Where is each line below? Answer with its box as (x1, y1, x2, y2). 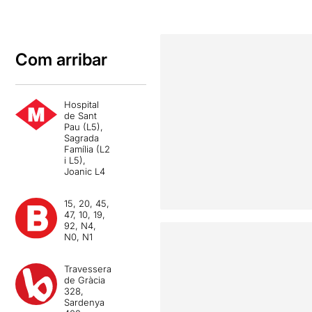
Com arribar (15, 49, 108, 70)
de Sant (64, 110, 97, 121)
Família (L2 (64, 143, 111, 155)
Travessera (64, 263, 112, 274)
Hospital (64, 99, 100, 110)
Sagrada (64, 132, 100, 143)
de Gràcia (64, 274, 106, 286)
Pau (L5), (64, 121, 104, 132)
